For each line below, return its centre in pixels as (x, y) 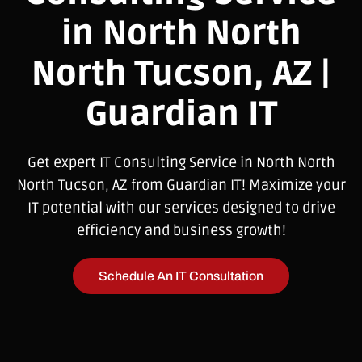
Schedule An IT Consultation (181, 276)
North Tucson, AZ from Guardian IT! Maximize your (181, 185)
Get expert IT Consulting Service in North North (181, 162)
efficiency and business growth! (181, 230)
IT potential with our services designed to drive (181, 207)
